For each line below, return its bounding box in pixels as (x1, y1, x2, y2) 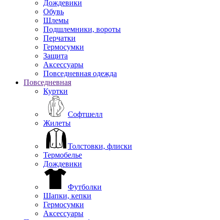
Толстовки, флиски (68, 141, 132, 150)
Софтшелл (68, 110, 103, 118)
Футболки (68, 182, 102, 191)
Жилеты (43, 118, 71, 127)
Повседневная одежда (43, 69, 117, 78)
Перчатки (43, 33, 76, 42)
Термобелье (43, 150, 82, 159)
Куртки (43, 86, 68, 95)
